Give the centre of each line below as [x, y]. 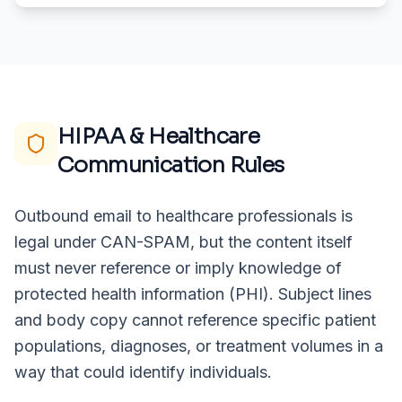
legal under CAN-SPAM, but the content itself [184, 241]
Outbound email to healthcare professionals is [184, 215]
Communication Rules [171, 165]
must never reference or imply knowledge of [178, 267]
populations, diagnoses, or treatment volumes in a [199, 345]
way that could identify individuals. [143, 371]
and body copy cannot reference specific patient [195, 319]
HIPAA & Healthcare [159, 136]
